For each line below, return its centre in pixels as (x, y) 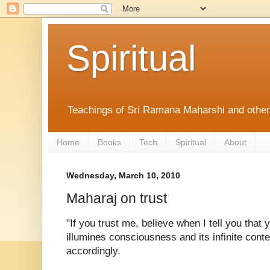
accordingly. (93, 251)
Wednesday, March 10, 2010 (123, 176)
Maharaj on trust (117, 198)
